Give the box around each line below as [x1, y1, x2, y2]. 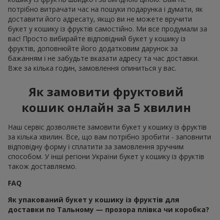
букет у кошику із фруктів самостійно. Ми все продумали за [8, 24, 207, 34]
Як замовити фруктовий [28, 83, 184, 100]
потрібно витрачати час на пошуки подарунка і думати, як [8, 4, 203, 14]
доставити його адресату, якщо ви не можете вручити [8, 14, 192, 24]
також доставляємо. [8, 162, 77, 171]
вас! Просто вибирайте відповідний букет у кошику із [8, 34, 186, 44]
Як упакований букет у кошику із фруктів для [8, 195, 179, 205]
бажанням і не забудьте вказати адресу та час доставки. [8, 54, 199, 63]
